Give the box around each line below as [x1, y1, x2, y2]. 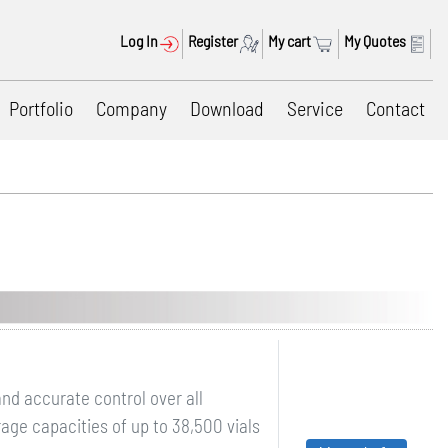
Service [287, 96, 343, 120]
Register [188, 31, 238, 50]
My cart [268, 31, 311, 50]
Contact [366, 96, 425, 120]
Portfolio [9, 96, 73, 120]
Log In [120, 31, 158, 50]
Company [96, 96, 167, 120]
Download [190, 96, 264, 120]
